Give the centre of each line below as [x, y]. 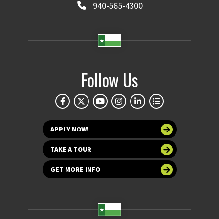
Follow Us [109, 80]
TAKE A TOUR [71, 149]
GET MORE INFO [75, 169]
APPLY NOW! [69, 129]
